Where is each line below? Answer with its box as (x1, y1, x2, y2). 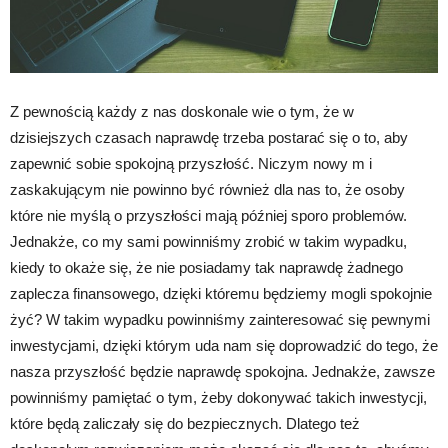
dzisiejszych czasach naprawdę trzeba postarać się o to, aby (10, 129, 408, 147)
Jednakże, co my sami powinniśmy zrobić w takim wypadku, (10, 233, 407, 251)
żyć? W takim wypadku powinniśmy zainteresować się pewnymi (10, 311, 430, 329)
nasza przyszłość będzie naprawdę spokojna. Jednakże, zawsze (10, 363, 435, 381)
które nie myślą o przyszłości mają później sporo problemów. (10, 207, 407, 225)
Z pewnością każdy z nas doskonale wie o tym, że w (10, 103, 354, 121)
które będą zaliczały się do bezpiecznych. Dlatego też (10, 415, 360, 433)
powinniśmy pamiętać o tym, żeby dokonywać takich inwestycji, (10, 389, 427, 407)
